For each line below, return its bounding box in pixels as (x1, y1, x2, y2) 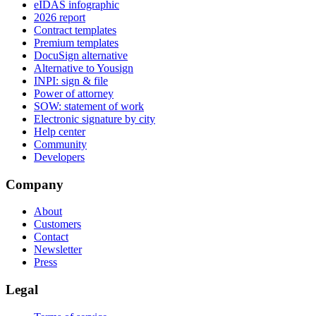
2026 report (34, 11, 85, 23)
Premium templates (34, 36, 119, 49)
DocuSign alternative (34, 49, 128, 61)
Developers (34, 150, 85, 163)
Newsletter (34, 243, 82, 256)
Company (6, 176, 63, 192)
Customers (34, 218, 81, 231)
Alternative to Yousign (34, 61, 133, 74)
